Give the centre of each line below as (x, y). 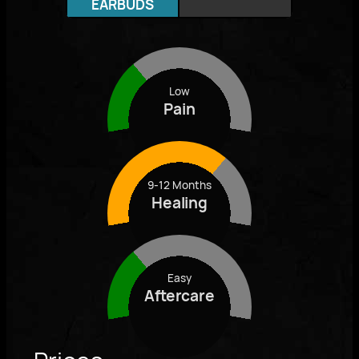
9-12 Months (179, 184)
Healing (179, 202)
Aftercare (179, 296)
